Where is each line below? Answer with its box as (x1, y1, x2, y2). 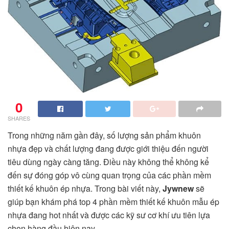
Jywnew (163, 182, 194, 195)
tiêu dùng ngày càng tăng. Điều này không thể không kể (8, 156, 209, 168)
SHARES (8, 114, 30, 123)
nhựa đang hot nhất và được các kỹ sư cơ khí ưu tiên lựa (8, 209, 210, 221)
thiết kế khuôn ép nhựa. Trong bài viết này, (8, 182, 163, 195)
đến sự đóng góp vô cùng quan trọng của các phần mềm (8, 169, 211, 181)
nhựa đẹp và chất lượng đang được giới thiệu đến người (8, 143, 209, 155)
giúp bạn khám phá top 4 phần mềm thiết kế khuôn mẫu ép (8, 196, 219, 208)
